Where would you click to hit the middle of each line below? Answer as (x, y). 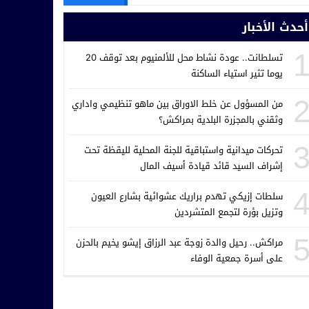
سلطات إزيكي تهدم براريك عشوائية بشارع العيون (187, 196)
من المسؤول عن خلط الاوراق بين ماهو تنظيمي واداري (177, 103)
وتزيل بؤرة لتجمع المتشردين (229, 212)
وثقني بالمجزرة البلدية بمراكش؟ (221, 119)
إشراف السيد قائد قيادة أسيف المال (211, 166)
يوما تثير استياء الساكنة (237, 73)
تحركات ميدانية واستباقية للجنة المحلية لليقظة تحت (183, 150)
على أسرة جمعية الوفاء (237, 258)
